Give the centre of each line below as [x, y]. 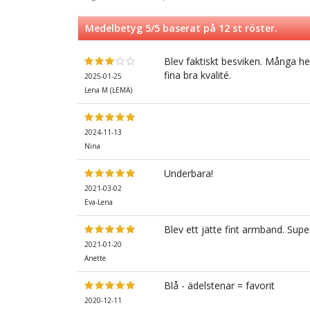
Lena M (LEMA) [108, 90]
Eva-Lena [99, 202]
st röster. [254, 28]
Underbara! [189, 174]
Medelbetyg [115, 28]
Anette [95, 258]
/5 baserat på [185, 28]
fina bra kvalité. [198, 75]
